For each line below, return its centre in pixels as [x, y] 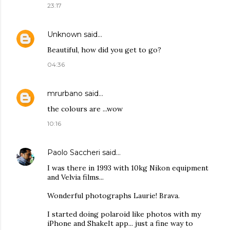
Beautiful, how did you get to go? [104, 50]
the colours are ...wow [85, 109]
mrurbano [65, 94]
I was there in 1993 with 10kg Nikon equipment [128, 168]
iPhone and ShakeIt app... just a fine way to [120, 224]
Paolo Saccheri [74, 153]
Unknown [64, 35]
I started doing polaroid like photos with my [124, 214]
